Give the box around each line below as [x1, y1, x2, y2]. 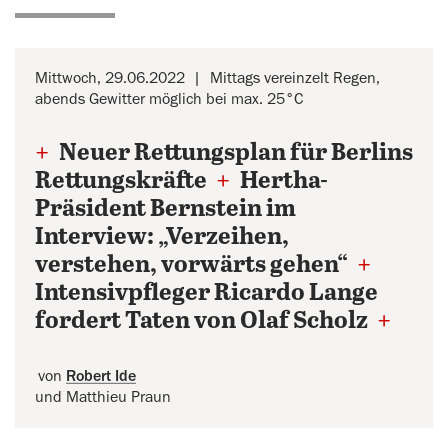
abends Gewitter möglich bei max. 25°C [35, 91, 303, 107]
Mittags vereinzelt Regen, [210, 70, 380, 86]
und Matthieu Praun [35, 389, 171, 405]
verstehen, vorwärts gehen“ [35, 252, 352, 279]
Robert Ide [66, 368, 136, 384]
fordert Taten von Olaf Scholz [35, 308, 372, 335]
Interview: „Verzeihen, [35, 224, 289, 251]
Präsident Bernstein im [35, 196, 296, 223]
